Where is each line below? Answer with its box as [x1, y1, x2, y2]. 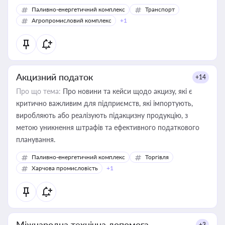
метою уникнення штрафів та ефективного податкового [16, 123, 199, 132]
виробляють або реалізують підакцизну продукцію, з [16, 111, 188, 120]
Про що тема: [16, 87, 61, 95]
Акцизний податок [16, 71, 93, 82]
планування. [16, 135, 55, 144]
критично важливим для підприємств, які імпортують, [16, 99, 193, 107]
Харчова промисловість [32, 164, 98, 172]
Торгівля [145, 153, 169, 161]
